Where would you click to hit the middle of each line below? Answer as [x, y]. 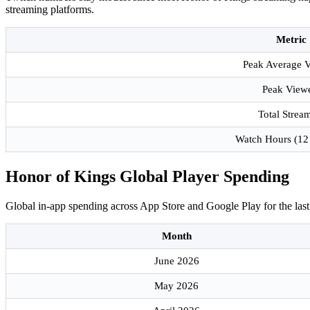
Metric [291, 40]
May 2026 [176, 286]
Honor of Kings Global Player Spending [147, 177]
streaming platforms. [50, 10]
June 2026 [176, 261]
